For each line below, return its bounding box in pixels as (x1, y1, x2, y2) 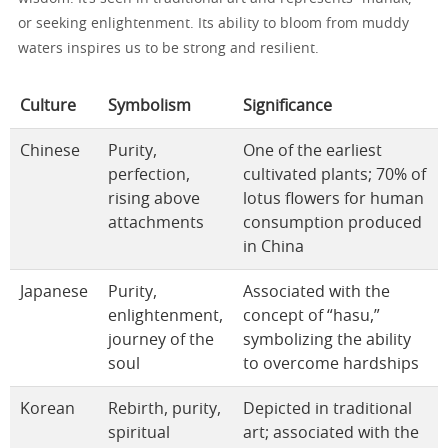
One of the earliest (243, 143, 382, 160)
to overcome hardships (243, 356, 419, 373)
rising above (108, 191, 200, 208)
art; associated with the (243, 425, 419, 442)
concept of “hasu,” (243, 308, 380, 325)
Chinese (20, 143, 80, 160)
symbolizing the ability (243, 332, 411, 349)
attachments (108, 215, 204, 232)
